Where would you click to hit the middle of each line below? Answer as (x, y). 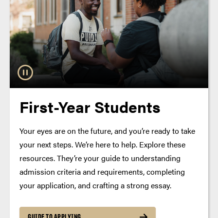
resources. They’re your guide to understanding (100, 158)
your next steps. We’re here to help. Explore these (102, 144)
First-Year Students (90, 106)
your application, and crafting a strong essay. (95, 185)
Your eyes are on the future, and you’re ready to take (107, 130)
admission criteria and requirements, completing (102, 171)
